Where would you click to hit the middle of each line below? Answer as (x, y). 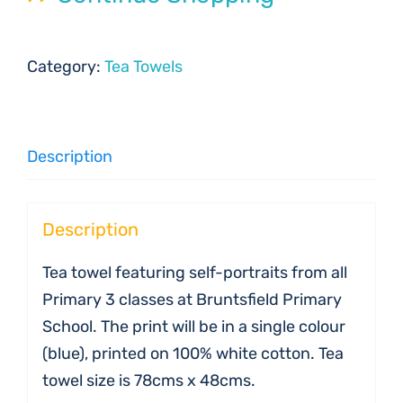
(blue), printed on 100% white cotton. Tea (193, 353)
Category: (66, 67)
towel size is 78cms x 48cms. (148, 380)
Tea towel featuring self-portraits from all (194, 272)
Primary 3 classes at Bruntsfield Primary (192, 299)
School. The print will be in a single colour (193, 326)
